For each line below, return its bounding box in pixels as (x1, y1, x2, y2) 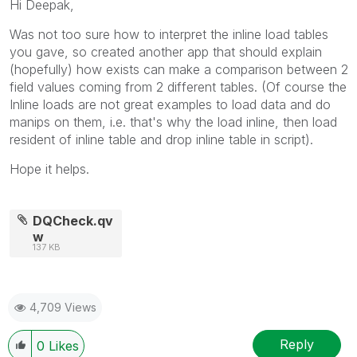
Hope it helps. (10, 160, 89, 177)
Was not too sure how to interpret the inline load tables (10, 25, 328, 42)
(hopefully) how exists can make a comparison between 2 (10, 61, 348, 77)
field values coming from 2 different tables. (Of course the (10, 78, 347, 95)
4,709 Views (29, 300, 96, 314)
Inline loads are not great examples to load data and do (10, 96, 331, 112)
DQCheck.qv (33, 212, 114, 229)
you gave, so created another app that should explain (10, 43, 322, 60)
